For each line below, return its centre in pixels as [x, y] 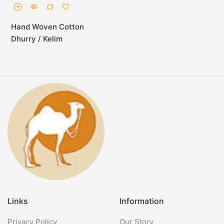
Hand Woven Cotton [47, 27]
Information [142, 201]
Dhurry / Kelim [37, 39]
